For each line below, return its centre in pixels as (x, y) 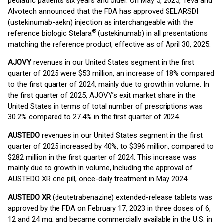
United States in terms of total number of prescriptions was (105, 106)
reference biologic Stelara (50, 33)
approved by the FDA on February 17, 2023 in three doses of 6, (109, 208)
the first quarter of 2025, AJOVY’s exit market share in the (102, 95)
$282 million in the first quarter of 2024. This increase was (102, 157)
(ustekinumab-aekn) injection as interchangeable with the (101, 22)
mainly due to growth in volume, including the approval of (100, 168)
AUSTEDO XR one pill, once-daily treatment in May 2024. (98, 179)
